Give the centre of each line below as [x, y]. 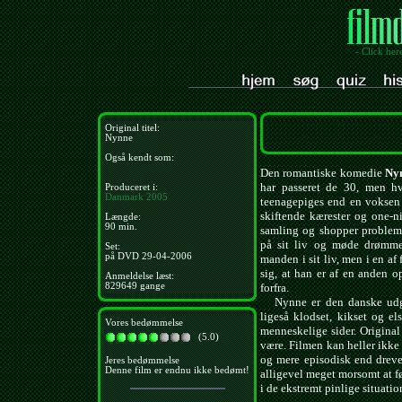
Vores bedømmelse [144, 323]
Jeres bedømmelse [142, 361]
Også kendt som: [140, 157]
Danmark [124, 197]
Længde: [123, 217]
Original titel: [132, 128]
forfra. [275, 288]
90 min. [121, 227]
